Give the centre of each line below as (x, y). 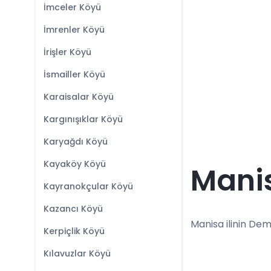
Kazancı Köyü (73, 209)
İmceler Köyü (72, 7)
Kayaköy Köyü (75, 164)
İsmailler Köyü (74, 74)
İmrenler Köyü (74, 30)
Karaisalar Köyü (79, 97)
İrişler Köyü (67, 52)
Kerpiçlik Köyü (74, 231)
